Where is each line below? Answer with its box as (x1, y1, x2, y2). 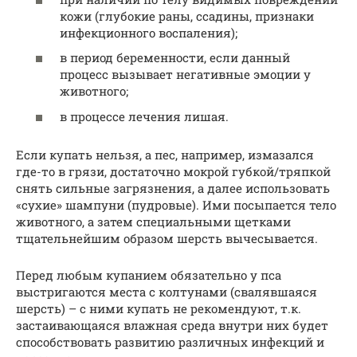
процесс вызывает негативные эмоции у (60, 66, 311, 83)
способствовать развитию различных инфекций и (16, 333, 324, 350)
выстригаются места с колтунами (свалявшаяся (16, 283, 317, 300)
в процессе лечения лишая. (60, 108, 229, 124)
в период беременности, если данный (60, 49, 290, 66)
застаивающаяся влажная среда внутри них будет (16, 316, 328, 333)
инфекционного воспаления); (60, 24, 237, 41)
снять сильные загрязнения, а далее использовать (16, 179, 330, 196)
